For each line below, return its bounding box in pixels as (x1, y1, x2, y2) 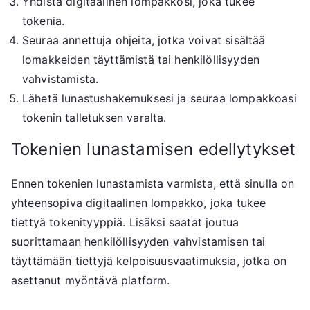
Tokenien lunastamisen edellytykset (11, 138, 296, 159)
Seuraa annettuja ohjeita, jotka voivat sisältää (22, 33, 266, 47)
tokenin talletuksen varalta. (22, 110, 167, 125)
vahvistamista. (22, 71, 99, 86)
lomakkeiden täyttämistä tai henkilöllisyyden (22, 52, 260, 66)
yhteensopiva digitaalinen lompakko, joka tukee (11, 195, 266, 210)
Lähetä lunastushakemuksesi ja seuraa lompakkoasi (22, 91, 297, 105)
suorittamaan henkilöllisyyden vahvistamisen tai (11, 234, 266, 248)
